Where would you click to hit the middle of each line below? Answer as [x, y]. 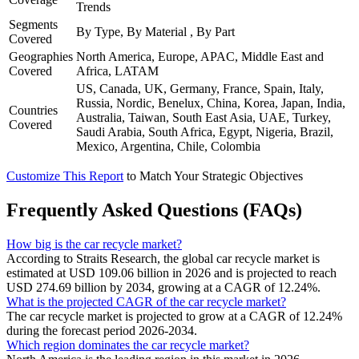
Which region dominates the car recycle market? [128, 345]
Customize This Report [65, 175]
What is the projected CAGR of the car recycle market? [146, 301]
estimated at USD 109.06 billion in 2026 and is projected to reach [171, 272]
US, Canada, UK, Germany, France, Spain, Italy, [200, 88]
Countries [33, 110]
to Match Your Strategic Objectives [215, 175]
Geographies [41, 56]
